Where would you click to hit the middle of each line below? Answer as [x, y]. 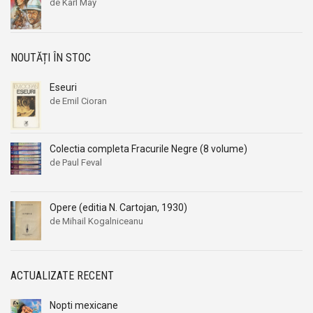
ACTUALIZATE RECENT [62, 275]
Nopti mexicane [84, 305]
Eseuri [63, 88]
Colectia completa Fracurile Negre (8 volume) [148, 148]
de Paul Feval [76, 162]
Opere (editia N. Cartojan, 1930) [118, 207]
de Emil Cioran [78, 101]
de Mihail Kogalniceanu [96, 221]
